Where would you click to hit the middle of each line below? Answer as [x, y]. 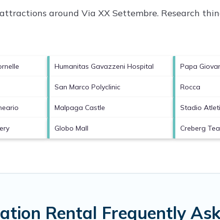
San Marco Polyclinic [87, 87]
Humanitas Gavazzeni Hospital [104, 66]
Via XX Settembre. [120, 13]
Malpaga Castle [80, 107]
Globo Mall [71, 128]
